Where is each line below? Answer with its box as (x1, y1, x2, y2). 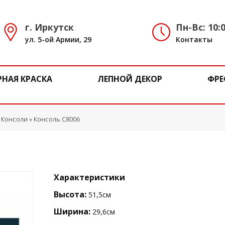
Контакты (175, 35, 212, 44)
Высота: (54, 189, 86, 200)
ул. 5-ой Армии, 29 (25, 35, 91, 44)
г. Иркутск (25, 21, 74, 33)
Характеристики (54, 172, 125, 183)
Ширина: (54, 206, 90, 217)
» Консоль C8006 (28, 115, 80, 124)
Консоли (1, 115, 28, 124)
